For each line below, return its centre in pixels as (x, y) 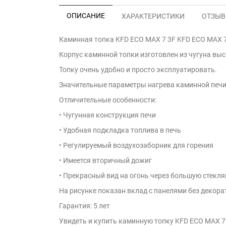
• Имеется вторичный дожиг (105, 160)
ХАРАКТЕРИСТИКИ (153, 16)
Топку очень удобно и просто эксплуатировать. (138, 69)
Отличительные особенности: (108, 100)
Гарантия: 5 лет (84, 206)
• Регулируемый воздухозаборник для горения (136, 145)
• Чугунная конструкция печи (107, 115)
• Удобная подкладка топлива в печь (120, 130)
